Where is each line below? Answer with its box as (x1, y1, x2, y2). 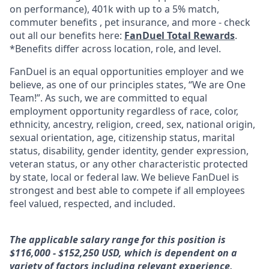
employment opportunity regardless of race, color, (10, 104, 238, 118)
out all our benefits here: (10, 29, 124, 42)
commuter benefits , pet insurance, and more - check (10, 16, 250, 29)
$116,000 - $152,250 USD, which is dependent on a (10, 246, 237, 259)
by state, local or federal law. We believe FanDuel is (10, 171, 239, 184)
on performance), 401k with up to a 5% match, (10, 2, 219, 16)
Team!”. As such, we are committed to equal (10, 91, 207, 104)
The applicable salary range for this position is (10, 233, 226, 246)
